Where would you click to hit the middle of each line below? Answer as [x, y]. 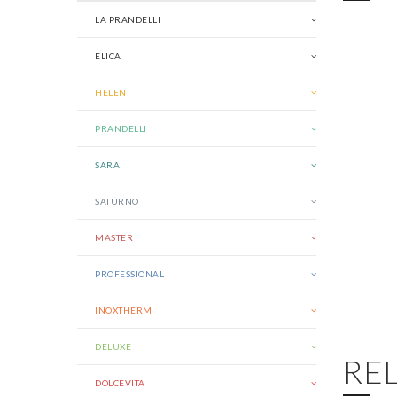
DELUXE [113, 346]
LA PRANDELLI [128, 19]
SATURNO [117, 201]
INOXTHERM [124, 310]
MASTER [114, 237]
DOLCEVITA [120, 383]
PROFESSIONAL [129, 274]
